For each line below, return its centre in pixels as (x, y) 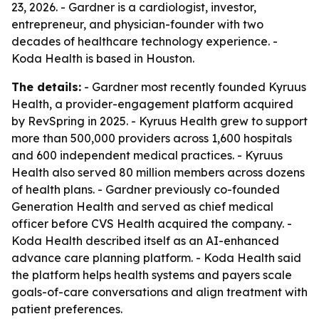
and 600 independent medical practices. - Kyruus (147, 155)
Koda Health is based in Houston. (103, 58)
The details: (46, 87)
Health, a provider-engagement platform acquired (152, 104)
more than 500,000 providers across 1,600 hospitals (152, 138)
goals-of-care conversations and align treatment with (159, 292)
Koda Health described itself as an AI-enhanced (145, 241)
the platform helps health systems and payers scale (152, 275)
